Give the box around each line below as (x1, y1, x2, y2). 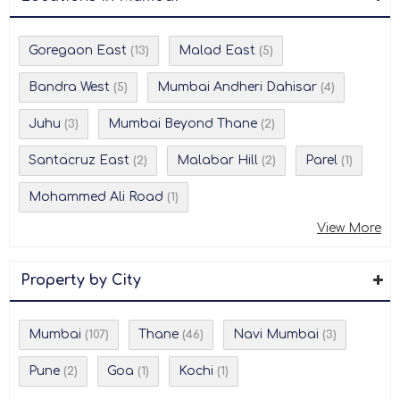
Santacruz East (29, 153, 129, 167)
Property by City (21, 271, 141, 288)
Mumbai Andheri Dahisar (157, 79, 317, 94)
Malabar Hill (177, 153, 258, 167)
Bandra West (29, 79, 110, 94)
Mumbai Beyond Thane (108, 116, 257, 130)
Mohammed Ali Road (29, 189, 163, 204)
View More (317, 221, 381, 235)
